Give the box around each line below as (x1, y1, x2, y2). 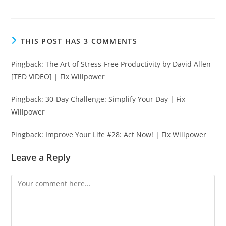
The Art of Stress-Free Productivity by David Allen (45, 59, 211, 69)
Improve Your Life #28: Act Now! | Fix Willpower (45, 129, 207, 139)
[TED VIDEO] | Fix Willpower (11, 71, 105, 81)
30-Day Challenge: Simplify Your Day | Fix (45, 94, 186, 104)
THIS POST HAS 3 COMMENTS (20, 36, 137, 46)
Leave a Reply (11, 151, 71, 163)
